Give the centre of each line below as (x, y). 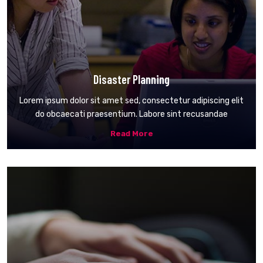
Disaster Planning (131, 79)
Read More (131, 133)
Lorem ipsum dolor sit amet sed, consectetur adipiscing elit (131, 100)
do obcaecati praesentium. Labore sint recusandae (131, 114)
